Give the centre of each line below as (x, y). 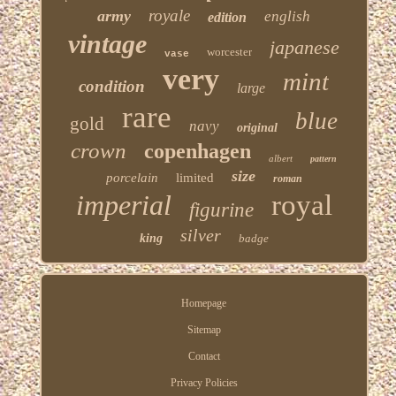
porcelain (132, 177)
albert (281, 158)
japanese (305, 47)
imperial (123, 205)
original (258, 127)
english (288, 16)
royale (170, 15)
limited (194, 177)
